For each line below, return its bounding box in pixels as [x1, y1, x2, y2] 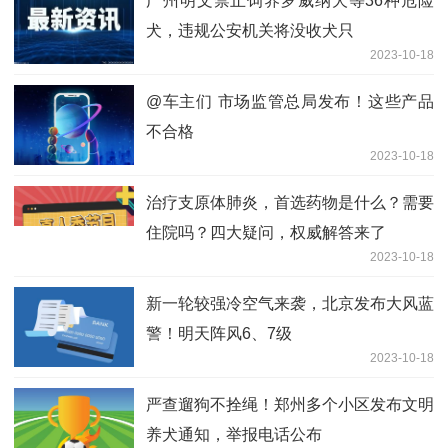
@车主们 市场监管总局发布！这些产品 [146, 93, 434, 111]
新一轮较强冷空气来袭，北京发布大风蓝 [146, 295, 434, 313]
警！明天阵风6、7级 [146, 325, 292, 343]
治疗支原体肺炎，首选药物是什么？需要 [146, 194, 434, 212]
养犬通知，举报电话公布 [146, 426, 322, 444]
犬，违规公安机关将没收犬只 [146, 22, 354, 40]
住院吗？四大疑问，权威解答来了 [146, 224, 386, 242]
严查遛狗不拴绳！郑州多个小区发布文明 [146, 396, 434, 414]
